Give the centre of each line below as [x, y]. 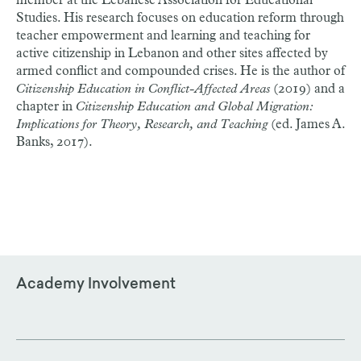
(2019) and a [307, 89]
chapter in [46, 106]
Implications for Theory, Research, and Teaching [142, 124]
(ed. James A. [306, 124]
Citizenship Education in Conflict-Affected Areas [143, 89]
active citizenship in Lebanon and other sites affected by [172, 53]
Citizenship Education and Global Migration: [195, 106]
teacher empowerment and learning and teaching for [163, 35]
